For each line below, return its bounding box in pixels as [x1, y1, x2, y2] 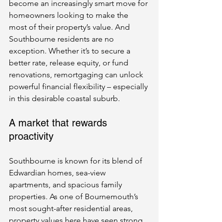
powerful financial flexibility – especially [9, 82, 150, 91]
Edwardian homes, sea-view [9, 168, 108, 177]
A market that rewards [9, 117, 110, 129]
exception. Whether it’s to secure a [9, 46, 132, 55]
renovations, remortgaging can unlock [9, 70, 145, 79]
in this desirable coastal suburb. [9, 94, 120, 103]
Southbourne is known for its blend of [9, 156, 144, 166]
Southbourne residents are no [9, 34, 116, 44]
